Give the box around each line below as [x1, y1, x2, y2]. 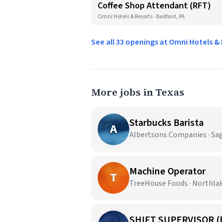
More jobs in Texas [91, 85, 184, 99]
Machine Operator [129, 165, 206, 178]
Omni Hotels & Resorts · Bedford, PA [98, 12, 185, 21]
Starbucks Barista [129, 116, 204, 130]
